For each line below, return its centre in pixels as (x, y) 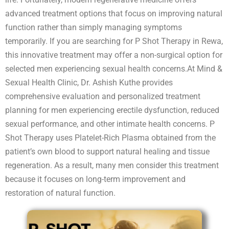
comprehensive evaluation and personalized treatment (103, 96)
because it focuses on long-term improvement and (95, 179)
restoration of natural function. (60, 193)
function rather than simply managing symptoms (94, 27)
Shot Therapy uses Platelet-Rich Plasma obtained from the (110, 138)
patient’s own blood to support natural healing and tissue (107, 151)
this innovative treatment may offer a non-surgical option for (114, 55)
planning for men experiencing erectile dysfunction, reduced (112, 110)
